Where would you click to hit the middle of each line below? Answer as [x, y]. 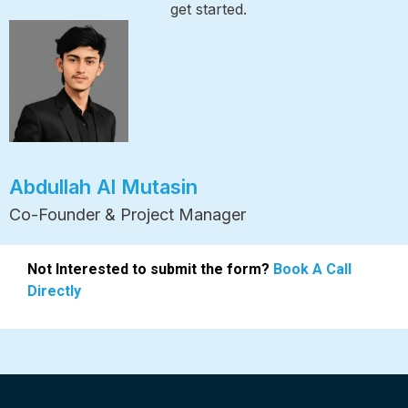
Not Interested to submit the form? [150, 269]
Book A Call [312, 269]
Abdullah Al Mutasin [103, 186]
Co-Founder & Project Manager [127, 214]
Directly [54, 291]
